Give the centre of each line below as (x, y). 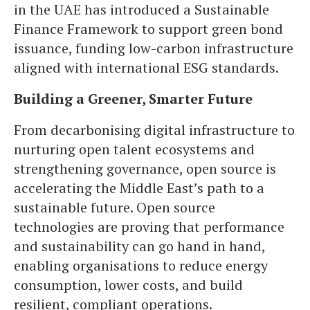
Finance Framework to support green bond (148, 29)
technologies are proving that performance (149, 227)
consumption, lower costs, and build (128, 285)
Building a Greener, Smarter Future (133, 99)
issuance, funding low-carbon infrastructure (154, 48)
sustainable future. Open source (115, 207)
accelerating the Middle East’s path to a (139, 188)
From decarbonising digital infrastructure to (154, 130)
